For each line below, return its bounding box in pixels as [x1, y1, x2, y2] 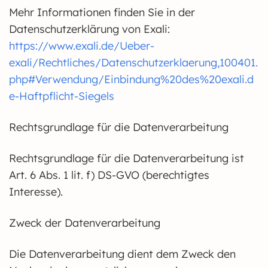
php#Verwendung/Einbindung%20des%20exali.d [9, 72, 254, 86]
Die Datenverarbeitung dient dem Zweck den [9, 247, 236, 261]
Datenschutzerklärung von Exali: [9, 22, 170, 36]
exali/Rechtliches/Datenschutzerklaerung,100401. [9, 56, 258, 69]
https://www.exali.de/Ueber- [9, 39, 154, 53]
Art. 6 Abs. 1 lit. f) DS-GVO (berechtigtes [9, 168, 209, 182]
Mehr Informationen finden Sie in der [9, 5, 195, 19]
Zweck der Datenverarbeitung [9, 216, 160, 230]
